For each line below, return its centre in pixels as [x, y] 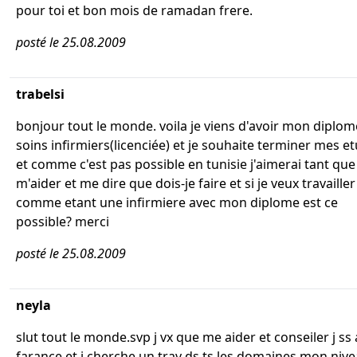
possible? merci [63, 222]
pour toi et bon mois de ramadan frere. [134, 10]
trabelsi [40, 94]
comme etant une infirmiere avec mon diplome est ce [177, 202]
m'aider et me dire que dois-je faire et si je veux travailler [186, 183]
